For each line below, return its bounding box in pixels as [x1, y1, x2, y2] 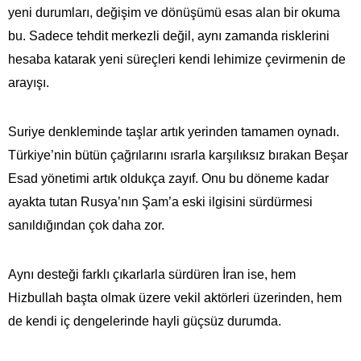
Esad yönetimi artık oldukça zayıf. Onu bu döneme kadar [8, 171, 329, 185]
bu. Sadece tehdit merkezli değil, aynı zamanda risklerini [8, 28, 330, 43]
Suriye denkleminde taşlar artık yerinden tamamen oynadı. [8, 124, 339, 139]
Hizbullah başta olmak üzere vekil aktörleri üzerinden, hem [8, 290, 342, 305]
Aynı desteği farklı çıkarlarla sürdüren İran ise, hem [8, 267, 296, 281]
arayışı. [8, 75, 49, 89]
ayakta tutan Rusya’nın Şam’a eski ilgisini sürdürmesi [8, 194, 313, 209]
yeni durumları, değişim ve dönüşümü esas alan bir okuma [8, 5, 340, 19]
